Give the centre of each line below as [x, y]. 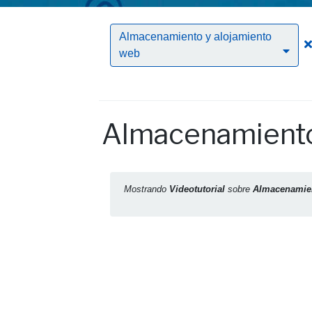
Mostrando [147, 189]
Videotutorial [197, 189]
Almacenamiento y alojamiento [195, 37]
